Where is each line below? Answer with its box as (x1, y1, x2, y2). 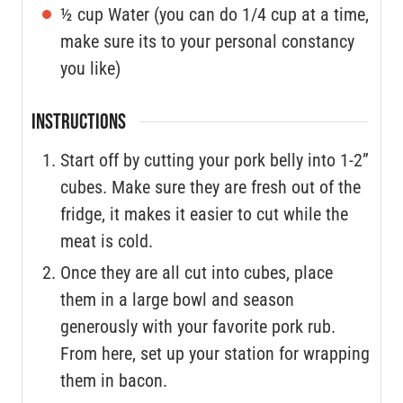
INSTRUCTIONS (31, 108, 126, 135)
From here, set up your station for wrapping (60, 342, 370, 364)
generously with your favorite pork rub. (60, 315, 336, 337)
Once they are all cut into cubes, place (60, 261, 333, 283)
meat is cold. (60, 229, 153, 252)
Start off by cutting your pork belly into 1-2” (60, 148, 369, 171)
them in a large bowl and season (60, 288, 294, 310)
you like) (60, 57, 121, 79)
